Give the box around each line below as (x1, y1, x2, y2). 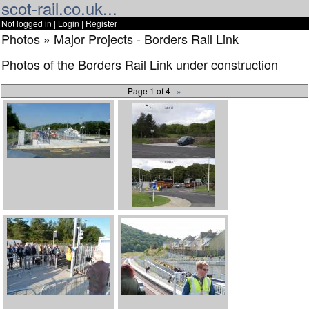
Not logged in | (1, 17, 58, 29)
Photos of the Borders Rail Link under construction (1, 54, 278, 73)
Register (86, 17, 117, 29)
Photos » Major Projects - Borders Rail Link (1, 30, 239, 48)
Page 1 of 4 (128, 84, 177, 97)
